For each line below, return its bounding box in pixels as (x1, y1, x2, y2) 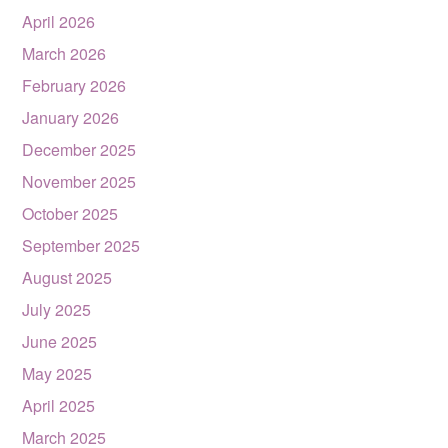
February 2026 (22, 74, 127, 97)
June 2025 (22, 330, 98, 353)
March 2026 (22, 42, 107, 65)
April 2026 (22, 10, 96, 33)
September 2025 (22, 234, 141, 257)
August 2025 (22, 266, 113, 289)
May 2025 (22, 362, 93, 385)
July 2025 (22, 298, 92, 321)
